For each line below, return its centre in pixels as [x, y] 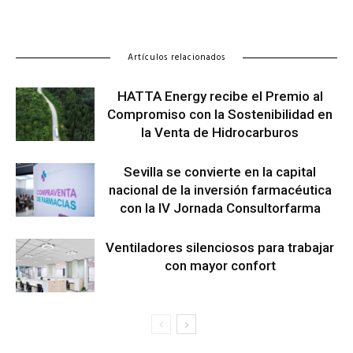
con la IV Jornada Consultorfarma [220, 208]
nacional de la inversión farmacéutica [220, 190]
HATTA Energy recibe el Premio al [220, 96]
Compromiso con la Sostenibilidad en [220, 114]
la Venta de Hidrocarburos [220, 132]
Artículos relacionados [176, 57]
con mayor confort [220, 265]
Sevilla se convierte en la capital [220, 171]
